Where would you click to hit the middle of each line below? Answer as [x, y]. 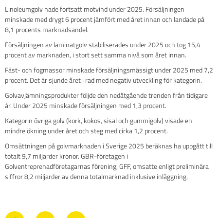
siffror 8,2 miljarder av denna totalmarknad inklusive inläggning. [96, 177]
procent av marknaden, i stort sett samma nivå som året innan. [96, 55]
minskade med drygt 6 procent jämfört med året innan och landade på [105, 19]
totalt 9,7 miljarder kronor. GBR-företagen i [66, 156]
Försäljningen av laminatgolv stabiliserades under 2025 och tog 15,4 [103, 45]
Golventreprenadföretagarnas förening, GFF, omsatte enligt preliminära [107, 166]
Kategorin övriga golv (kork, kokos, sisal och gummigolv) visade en [99, 121]
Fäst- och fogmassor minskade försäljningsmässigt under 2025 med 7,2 [109, 70]
